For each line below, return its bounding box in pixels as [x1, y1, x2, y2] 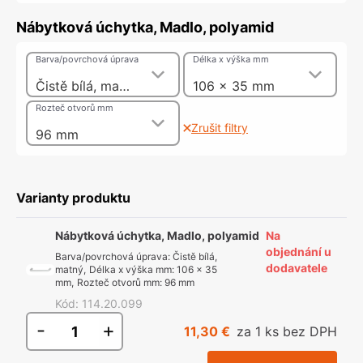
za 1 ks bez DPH [237, 323, 337, 340]
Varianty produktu [16, 190, 130, 206]
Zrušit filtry [191, 121, 248, 135]
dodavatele [266, 261, 327, 275]
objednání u [266, 245, 331, 258]
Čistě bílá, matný [119, 78, 130, 94]
